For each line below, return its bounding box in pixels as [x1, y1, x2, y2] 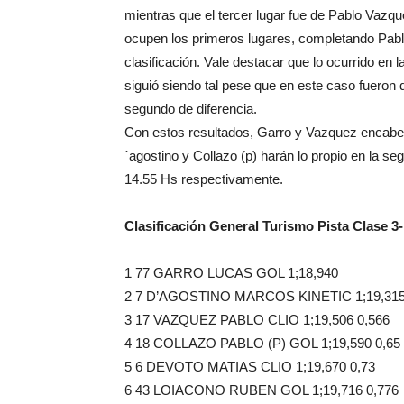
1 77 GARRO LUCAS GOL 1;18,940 [124, 265, 338, 280]
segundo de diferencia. [124, 101, 257, 116]
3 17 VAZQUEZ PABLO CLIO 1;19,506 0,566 [124, 312, 390, 327]
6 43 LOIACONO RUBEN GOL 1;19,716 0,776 [124, 382, 399, 398]
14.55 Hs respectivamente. [124, 171, 283, 187]
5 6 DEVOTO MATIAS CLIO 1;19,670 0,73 [124, 359, 375, 374]
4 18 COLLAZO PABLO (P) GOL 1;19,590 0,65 [124, 335, 400, 351]
